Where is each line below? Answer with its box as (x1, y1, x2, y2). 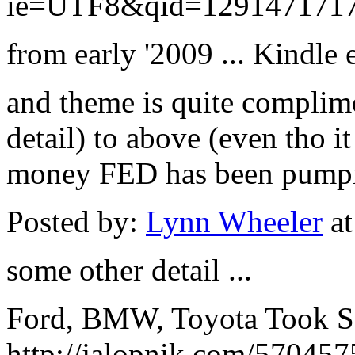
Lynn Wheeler (146, 204, 323, 239)
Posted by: (6, 204, 146, 239)
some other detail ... (6, 253, 252, 288)
